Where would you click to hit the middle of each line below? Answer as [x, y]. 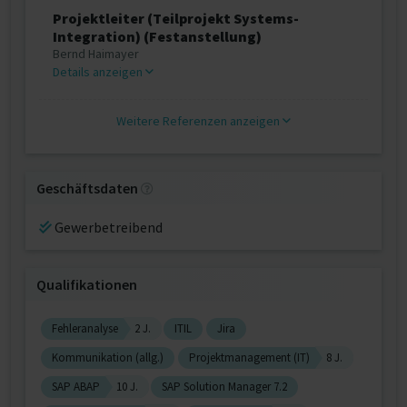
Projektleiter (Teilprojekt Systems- [176, 18]
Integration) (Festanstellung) [157, 36]
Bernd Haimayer [96, 54]
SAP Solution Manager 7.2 [224, 387]
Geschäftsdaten [87, 188]
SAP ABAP [76, 387]
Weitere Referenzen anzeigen [199, 121]
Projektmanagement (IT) [249, 357]
